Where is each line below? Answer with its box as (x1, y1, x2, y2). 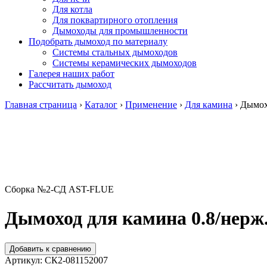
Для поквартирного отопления (52, 15, 178, 25)
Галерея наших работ (29, 69, 114, 79)
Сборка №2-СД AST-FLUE (5, 184, 114, 194)
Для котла (52, 4, 92, 14)
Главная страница (5, 100, 77, 110)
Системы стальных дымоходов (52, 47, 178, 57)
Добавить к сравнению (10, 244, 91, 253)
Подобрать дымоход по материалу (29, 36, 167, 46)
